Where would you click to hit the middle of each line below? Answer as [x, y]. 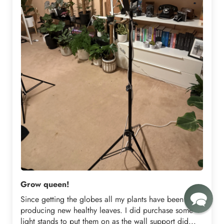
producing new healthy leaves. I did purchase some [107, 210]
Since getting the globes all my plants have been [102, 199]
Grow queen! [45, 184]
